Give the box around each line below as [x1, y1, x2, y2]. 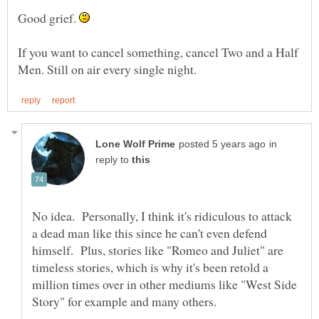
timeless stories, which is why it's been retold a [32, 258, 268, 276]
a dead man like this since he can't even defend [32, 224, 267, 241]
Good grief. [18, 9, 79, 26]
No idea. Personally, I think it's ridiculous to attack [32, 206, 292, 224]
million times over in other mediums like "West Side [32, 275, 297, 293]
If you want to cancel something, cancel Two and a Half [18, 43, 298, 61]
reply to [95, 154, 132, 165]
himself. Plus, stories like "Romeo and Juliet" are [32, 241, 283, 258]
